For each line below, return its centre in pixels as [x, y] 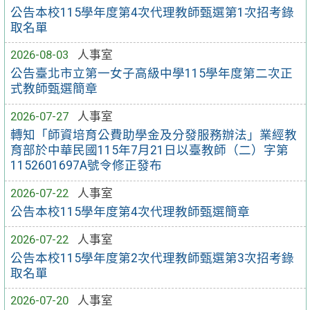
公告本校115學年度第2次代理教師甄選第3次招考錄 [153, 258]
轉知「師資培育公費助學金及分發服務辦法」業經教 [154, 135]
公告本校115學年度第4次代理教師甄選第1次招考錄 [153, 12]
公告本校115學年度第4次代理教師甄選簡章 [130, 211]
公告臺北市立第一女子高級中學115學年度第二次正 [152, 74]
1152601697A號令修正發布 [86, 166]
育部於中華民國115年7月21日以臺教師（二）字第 [150, 151]
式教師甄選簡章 [54, 89]
